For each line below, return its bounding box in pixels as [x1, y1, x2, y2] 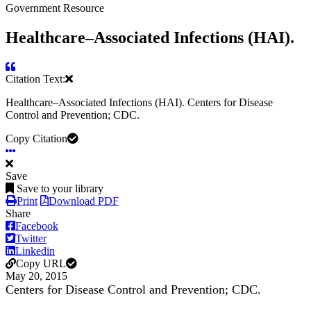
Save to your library [17, 183, 103, 195]
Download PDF [49, 195, 119, 208]
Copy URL [16, 258, 66, 270]
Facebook [15, 220, 58, 233]
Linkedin [15, 245, 55, 258]
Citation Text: [6, 73, 65, 85]
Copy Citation [6, 133, 67, 145]
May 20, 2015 [6, 270, 67, 283]
